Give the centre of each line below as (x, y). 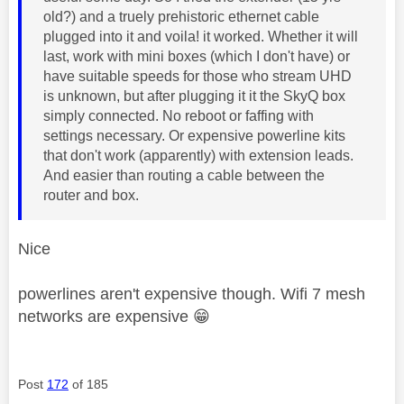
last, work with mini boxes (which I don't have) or (197, 56)
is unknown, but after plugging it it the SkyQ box (194, 96)
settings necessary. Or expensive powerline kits (194, 135)
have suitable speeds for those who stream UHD (197, 76)
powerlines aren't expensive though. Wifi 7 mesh (192, 294)
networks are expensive (106, 316)
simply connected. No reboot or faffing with (179, 115)
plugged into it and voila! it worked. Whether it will (201, 36)
